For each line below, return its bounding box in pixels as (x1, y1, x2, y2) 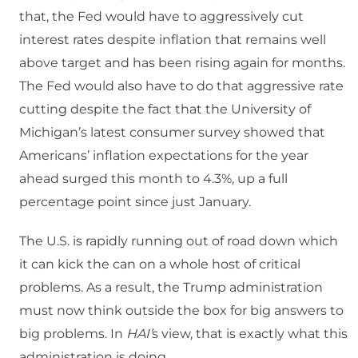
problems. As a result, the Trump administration (19, 280, 323, 296)
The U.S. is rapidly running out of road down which (19, 233, 338, 249)
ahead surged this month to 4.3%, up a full (19, 171, 288, 187)
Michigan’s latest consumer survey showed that (19, 125, 325, 141)
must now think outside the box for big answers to (19, 303, 344, 319)
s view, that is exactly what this (152, 326, 348, 342)
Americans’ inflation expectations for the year (19, 148, 308, 164)
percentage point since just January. (19, 194, 251, 210)
